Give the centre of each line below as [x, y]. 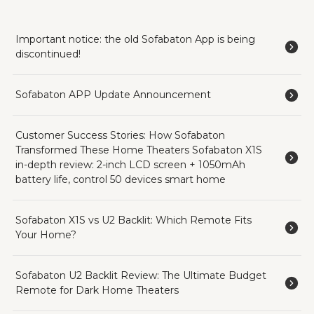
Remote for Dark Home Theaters [97, 291]
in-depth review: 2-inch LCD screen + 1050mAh [130, 165]
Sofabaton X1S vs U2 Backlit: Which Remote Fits [134, 220]
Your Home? [46, 235]
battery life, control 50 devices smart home [121, 180]
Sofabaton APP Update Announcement [113, 95]
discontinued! [48, 54]
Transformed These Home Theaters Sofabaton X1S [139, 150]
